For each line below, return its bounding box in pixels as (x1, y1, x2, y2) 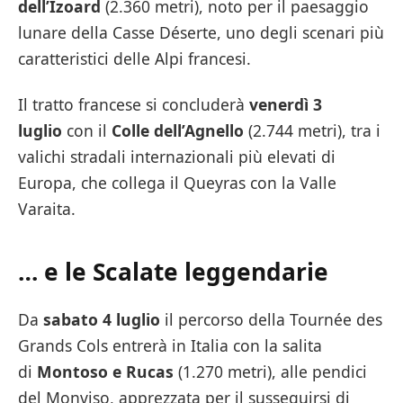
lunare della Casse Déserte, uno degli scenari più (18, 21, 384, 43)
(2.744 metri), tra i (244, 120, 381, 142)
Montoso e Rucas (37, 361, 174, 383)
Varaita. (18, 198, 76, 220)
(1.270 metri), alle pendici (174, 361, 367, 383)
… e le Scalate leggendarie (18, 255, 328, 288)
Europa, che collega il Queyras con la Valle (18, 172, 336, 194)
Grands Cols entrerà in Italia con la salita (18, 335, 322, 357)
